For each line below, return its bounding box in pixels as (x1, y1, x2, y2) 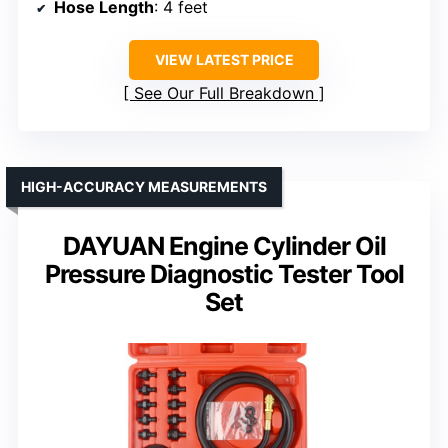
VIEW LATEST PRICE (154, 51, 294, 69)
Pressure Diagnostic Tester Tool (44, 259, 404, 290)
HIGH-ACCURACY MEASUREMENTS (21, 178, 267, 196)
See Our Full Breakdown (134, 83, 314, 104)
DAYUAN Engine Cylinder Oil (62, 231, 386, 262)
